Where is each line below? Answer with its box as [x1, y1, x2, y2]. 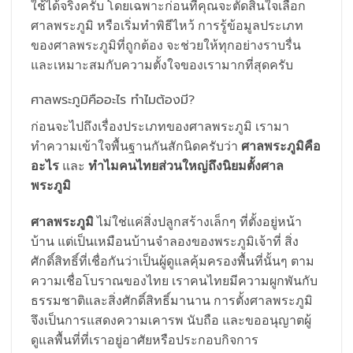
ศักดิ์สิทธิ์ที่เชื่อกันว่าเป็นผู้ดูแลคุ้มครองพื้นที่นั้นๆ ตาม [31, 252, 314, 270]
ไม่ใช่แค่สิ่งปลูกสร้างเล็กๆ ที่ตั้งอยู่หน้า [94, 213, 302, 231]
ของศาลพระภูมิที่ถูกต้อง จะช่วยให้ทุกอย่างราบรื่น [31, 35, 301, 54]
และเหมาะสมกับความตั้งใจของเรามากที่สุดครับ [31, 55, 293, 73]
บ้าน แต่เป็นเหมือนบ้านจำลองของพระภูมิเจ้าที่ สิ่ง [31, 232, 299, 251]
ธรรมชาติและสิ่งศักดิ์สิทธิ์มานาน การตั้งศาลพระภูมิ [31, 292, 313, 310]
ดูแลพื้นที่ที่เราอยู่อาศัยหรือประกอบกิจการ [31, 331, 258, 349]
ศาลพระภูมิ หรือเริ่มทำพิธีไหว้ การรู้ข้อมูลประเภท [31, 16, 303, 34]
